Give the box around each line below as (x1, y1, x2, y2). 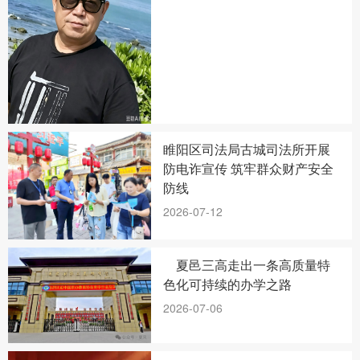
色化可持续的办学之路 (163, 275, 292, 294)
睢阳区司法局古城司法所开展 (163, 140, 331, 159)
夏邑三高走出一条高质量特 (163, 256, 331, 275)
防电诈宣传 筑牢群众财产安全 (163, 159, 334, 178)
